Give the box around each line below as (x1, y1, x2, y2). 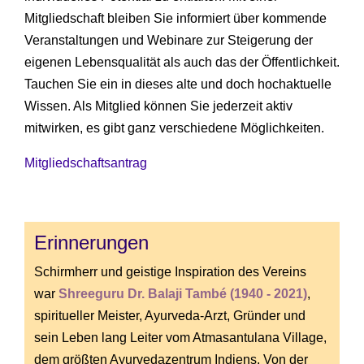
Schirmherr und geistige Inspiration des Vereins (34, 265, 306, 279)
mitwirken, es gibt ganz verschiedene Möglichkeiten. (24, 121, 324, 136)
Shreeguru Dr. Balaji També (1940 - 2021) (58, 287, 307, 301)
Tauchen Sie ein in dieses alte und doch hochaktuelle (24, 77, 331, 92)
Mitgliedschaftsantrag (24, 156, 147, 171)
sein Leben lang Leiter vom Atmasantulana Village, (34, 331, 327, 345)
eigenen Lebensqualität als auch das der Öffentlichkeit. (24, 55, 340, 70)
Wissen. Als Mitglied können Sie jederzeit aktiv (24, 99, 292, 114)
